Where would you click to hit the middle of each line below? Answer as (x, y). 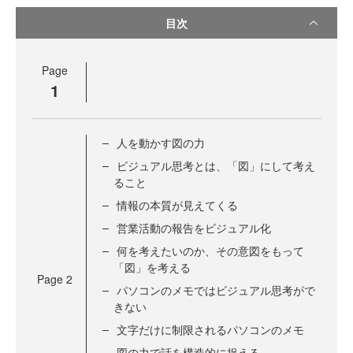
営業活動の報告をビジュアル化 (194, 228)
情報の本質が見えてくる (177, 205)
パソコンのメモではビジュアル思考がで (216, 290)
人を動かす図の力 (161, 143)
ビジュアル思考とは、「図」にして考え (216, 166)
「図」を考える (152, 268)
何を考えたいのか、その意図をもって (210, 251)
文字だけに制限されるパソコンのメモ (210, 330)
